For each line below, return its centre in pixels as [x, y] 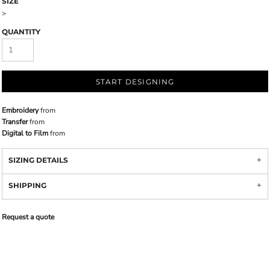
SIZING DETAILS [38, 160]
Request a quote [28, 217]
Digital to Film [25, 133]
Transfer [15, 122]
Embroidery [20, 110]
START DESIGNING [135, 82]
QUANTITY [21, 32]
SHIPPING [27, 185]
